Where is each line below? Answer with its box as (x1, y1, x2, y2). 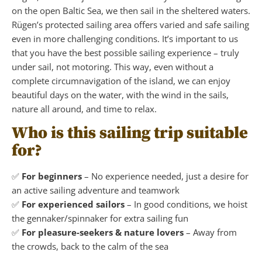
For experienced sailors (22, 198, 125, 210)
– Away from (186, 226, 237, 238)
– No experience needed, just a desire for (82, 170, 249, 182)
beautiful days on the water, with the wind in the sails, (12, 88, 229, 101)
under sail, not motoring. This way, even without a (12, 60, 213, 73)
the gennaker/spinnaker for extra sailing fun (12, 212, 188, 224)
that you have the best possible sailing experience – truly (12, 46, 239, 58)
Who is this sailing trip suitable (12, 122, 248, 143)
